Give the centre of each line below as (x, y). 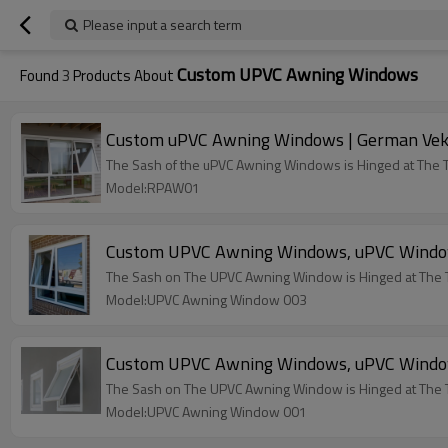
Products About (123, 75)
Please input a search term (162, 24)
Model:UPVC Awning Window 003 (206, 299)
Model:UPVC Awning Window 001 (206, 411)
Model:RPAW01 (153, 187)
